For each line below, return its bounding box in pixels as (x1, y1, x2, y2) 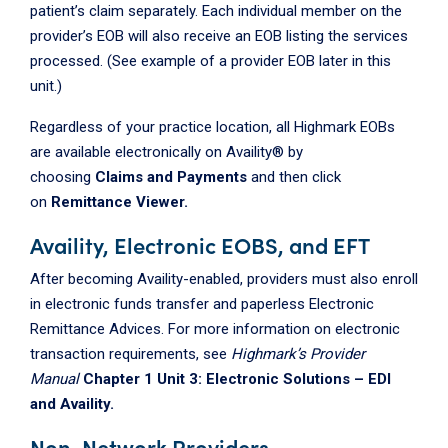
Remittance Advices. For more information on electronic (30, 320, 400, 339)
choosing (30, 168, 95, 187)
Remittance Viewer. (51, 193, 188, 212)
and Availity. (30, 395, 114, 414)
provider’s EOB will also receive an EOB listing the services (30, 27, 408, 46)
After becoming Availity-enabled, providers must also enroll (30, 270, 418, 289)
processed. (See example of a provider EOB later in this (30, 52, 391, 71)
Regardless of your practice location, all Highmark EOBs (30, 118, 395, 137)
